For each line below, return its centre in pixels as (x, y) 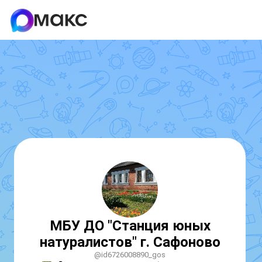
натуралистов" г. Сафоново (130, 242)
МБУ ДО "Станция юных (130, 226)
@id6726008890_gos (130, 255)
